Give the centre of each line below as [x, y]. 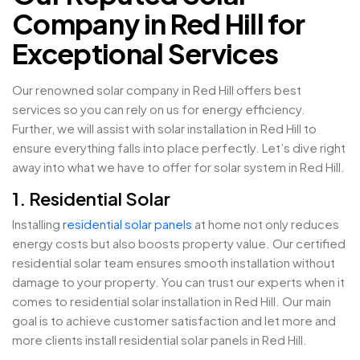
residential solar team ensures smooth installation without [174, 263]
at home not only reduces [266, 224]
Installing [37, 224]
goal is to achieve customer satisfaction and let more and [174, 321]
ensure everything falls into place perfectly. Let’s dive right [179, 148]
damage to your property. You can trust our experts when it [178, 282]
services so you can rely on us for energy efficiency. [159, 109]
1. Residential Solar [91, 199]
